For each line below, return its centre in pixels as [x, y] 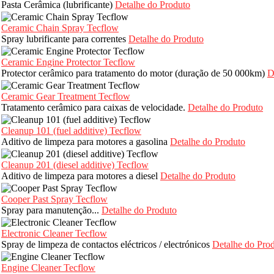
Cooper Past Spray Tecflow [54, 199]
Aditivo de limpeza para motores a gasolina [86, 142]
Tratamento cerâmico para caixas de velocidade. [94, 108]
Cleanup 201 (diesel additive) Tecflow [75, 165]
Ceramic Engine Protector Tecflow [68, 62]
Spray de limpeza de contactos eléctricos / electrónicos [107, 245]
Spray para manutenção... [51, 210]
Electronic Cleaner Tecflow [54, 234]
